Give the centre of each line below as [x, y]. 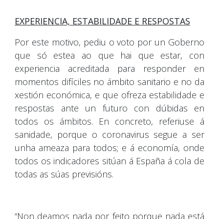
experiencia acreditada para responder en [109, 68]
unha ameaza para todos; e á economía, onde [109, 147]
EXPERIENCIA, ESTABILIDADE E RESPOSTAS [102, 21]
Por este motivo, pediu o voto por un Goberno [109, 42]
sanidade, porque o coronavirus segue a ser [109, 134]
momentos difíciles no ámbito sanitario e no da [109, 81]
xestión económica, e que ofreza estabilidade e [109, 95]
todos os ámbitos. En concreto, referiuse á [109, 121]
